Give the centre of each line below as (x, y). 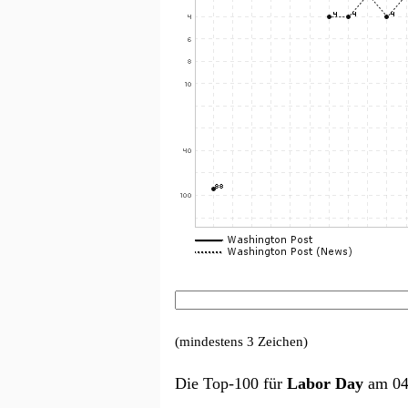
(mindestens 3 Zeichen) (241, 342)
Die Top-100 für (231, 383)
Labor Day (325, 383)
